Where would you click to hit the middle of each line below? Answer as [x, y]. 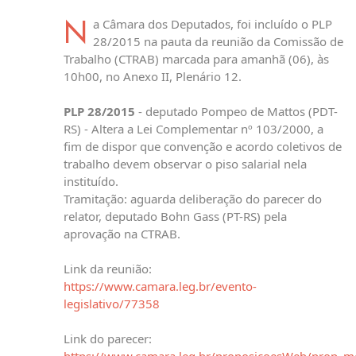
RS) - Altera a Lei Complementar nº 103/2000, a [193, 129]
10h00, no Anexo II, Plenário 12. [153, 77]
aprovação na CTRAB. [122, 234]
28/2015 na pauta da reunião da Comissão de [218, 42]
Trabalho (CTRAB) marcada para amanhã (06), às [196, 59]
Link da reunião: [108, 269]
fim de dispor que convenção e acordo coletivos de [203, 147]
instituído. [91, 182]
